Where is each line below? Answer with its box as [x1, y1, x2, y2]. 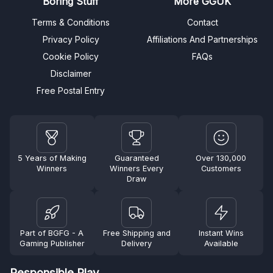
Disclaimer [50, 68, 91, 79]
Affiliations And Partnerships [147, 34, 258, 45]
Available [204, 238, 238, 248]
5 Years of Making [17, 153, 87, 163]
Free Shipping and [102, 228, 171, 238]
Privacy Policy [42, 34, 99, 45]
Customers [200, 163, 241, 173]
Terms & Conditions [32, 17, 110, 28]
